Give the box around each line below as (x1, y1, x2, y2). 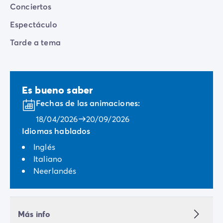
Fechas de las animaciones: (36, 98, 140, 109)
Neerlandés (33, 165, 77, 176)
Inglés (33, 141, 55, 152)
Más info (18, 209, 50, 220)
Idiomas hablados (22, 125, 91, 136)
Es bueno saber (22, 83, 93, 97)
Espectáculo (10, 19, 57, 30)
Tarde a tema (10, 37, 61, 48)
